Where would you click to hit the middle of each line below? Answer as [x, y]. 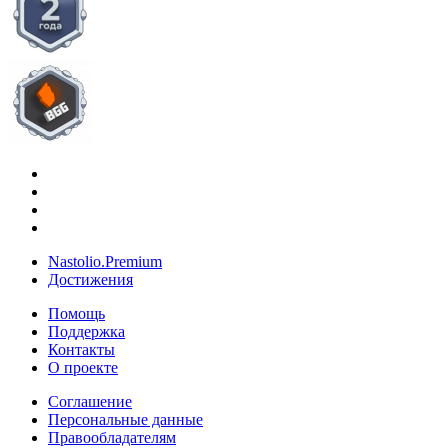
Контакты [81, 350]
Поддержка [86, 332]
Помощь [76, 314]
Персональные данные [125, 420]
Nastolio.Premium [105, 262]
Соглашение [90, 402]
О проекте [83, 368]
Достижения [90, 280]
